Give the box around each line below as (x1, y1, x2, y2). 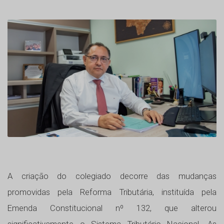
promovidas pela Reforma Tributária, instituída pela (7, 187, 216, 197)
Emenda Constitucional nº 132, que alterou (7, 203, 216, 213)
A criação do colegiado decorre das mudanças (7, 171, 216, 181)
